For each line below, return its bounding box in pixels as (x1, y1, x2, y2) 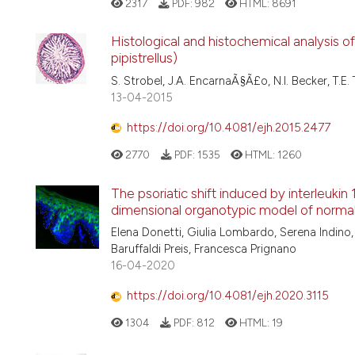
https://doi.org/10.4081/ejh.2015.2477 (127, 120, 330, 136)
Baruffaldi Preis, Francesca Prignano (111, 241, 296, 256)
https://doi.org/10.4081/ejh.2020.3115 (127, 288, 329, 303)
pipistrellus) (111, 50, 177, 67)
